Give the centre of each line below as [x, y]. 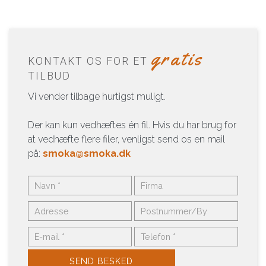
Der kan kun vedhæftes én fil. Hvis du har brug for [132, 125]
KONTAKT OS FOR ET [90, 61]
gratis [178, 58]
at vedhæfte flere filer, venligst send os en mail [126, 139]
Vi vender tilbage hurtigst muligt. [97, 96]
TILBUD [49, 76]
